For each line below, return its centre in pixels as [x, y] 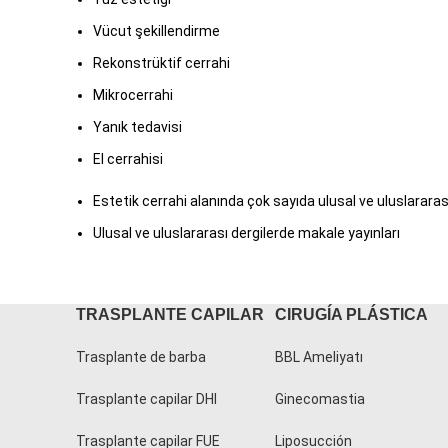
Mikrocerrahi [133, 95]
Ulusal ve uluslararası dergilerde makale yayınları [246, 233]
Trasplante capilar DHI [146, 399]
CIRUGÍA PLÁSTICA [351, 315]
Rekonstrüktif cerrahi [161, 63]
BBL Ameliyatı [318, 357]
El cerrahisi [128, 159]
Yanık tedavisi [137, 127]
